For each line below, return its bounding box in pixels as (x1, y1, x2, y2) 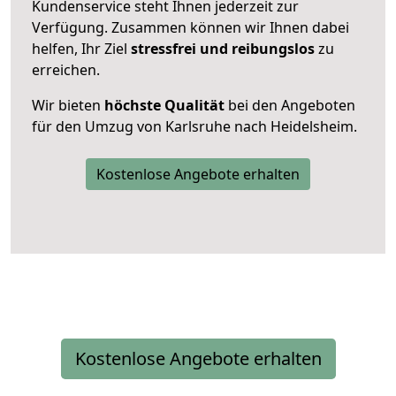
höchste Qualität (104, 95, 225, 115)
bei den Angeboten (225, 95, 355, 115)
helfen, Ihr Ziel (32, 38, 131, 58)
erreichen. (32, 59, 100, 80)
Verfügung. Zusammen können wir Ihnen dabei (32, 17, 349, 37)
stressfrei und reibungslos (131, 38, 315, 58)
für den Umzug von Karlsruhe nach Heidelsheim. (32, 116, 357, 136)
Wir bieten (32, 95, 104, 115)
